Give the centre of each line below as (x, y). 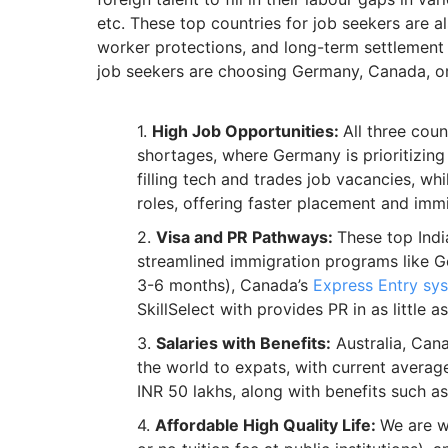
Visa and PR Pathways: (246, 237)
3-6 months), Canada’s (225, 285)
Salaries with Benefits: (243, 343)
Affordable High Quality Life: (267, 425)
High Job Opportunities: (247, 131)
